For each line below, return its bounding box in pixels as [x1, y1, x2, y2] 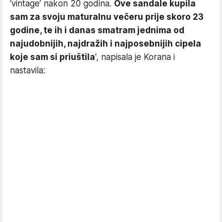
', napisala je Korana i [95, 52, 175, 62]
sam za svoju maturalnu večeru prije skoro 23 [10, 12, 204, 22]
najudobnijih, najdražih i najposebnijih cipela [10, 39, 201, 49]
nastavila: [10, 65, 45, 76]
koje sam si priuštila [10, 52, 95, 62]
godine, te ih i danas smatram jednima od [10, 25, 184, 36]
